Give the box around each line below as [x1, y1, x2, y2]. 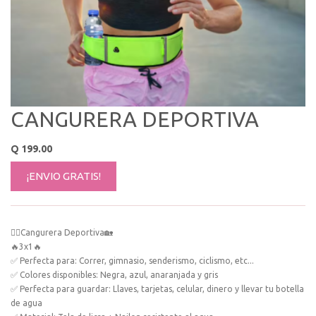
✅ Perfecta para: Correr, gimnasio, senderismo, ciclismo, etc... [11, 255, 254, 265]
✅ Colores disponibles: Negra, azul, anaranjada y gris [11, 269, 218, 279]
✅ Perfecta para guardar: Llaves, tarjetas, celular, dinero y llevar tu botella [11, 284, 304, 293]
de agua [11, 298, 42, 308]
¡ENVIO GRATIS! [26, 169, 101, 182]
